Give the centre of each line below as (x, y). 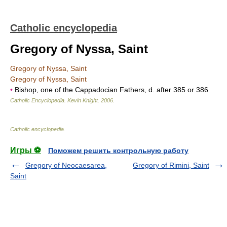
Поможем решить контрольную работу (118, 150)
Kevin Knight (83, 100)
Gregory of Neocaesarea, (66, 165)
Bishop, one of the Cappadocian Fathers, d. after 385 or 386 (110, 90)
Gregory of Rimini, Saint (171, 165)
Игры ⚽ (26, 150)
